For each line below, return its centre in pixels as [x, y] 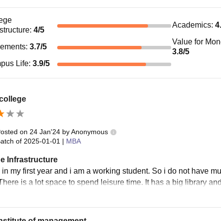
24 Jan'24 [45, 131]
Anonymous [89, 131]
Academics [192, 25]
